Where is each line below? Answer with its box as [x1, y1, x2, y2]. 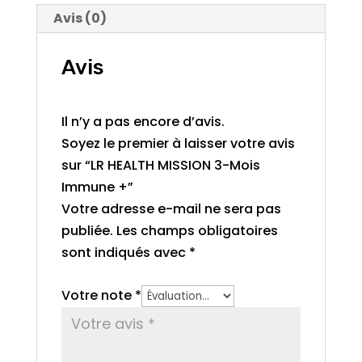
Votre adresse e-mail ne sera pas [61, 200, 281, 218]
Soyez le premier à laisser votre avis [61, 134, 295, 153]
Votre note [61, 286, 135, 305]
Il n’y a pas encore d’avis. [61, 112, 225, 131]
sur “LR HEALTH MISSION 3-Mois [61, 156, 260, 175]
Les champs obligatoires [116, 221, 278, 240]
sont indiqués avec [61, 243, 189, 262]
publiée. [61, 221, 113, 240]
